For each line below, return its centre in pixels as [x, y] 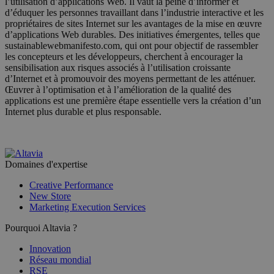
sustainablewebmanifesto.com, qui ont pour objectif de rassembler [131, 45]
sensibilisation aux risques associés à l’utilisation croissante [118, 67]
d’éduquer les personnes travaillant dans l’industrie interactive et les [134, 12]
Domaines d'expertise [46, 164]
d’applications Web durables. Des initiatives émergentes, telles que [132, 34]
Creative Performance [71, 185]
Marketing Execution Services [87, 207]
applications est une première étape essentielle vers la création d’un [133, 100]
